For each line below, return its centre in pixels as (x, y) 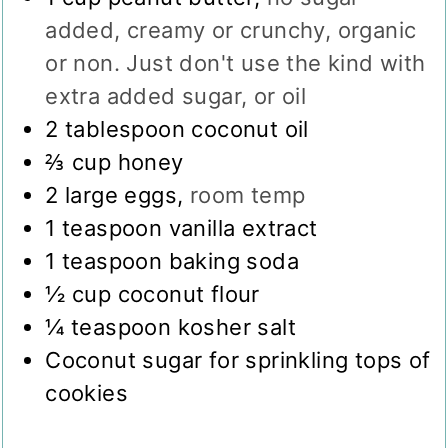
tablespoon (125, 128)
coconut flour (188, 293)
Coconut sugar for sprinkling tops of (238, 359)
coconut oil (250, 128)
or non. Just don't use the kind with (235, 62)
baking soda (234, 260)
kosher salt (237, 326)
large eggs (121, 194)
